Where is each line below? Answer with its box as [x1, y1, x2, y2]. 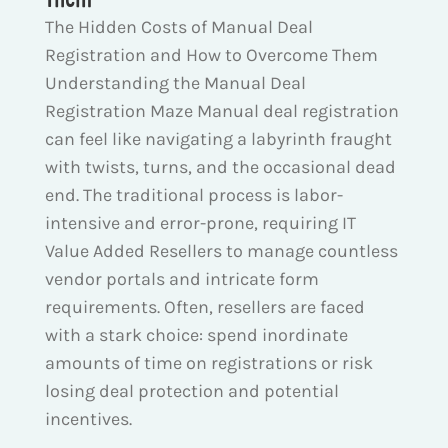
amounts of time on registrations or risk [45, 351, 373, 374]
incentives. [45, 407, 132, 430]
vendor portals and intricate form [45, 267, 319, 290]
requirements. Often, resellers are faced [45, 295, 365, 318]
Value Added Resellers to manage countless [45, 239, 398, 262]
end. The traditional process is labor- [45, 183, 343, 206]
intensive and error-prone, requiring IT [45, 211, 356, 234]
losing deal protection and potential [45, 379, 339, 402]
